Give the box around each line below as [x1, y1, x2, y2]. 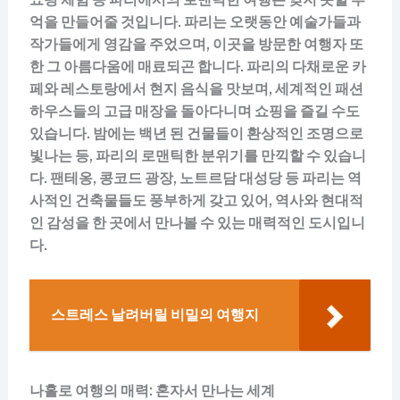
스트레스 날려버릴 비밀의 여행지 [50, 306, 259, 324]
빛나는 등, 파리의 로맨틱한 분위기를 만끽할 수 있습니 [29, 147, 366, 165]
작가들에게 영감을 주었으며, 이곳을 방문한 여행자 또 [29, 36, 363, 54]
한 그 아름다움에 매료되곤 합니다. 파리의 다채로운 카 [29, 58, 366, 76]
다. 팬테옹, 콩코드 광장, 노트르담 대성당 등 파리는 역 [29, 170, 362, 187]
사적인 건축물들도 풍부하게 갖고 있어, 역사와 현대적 [29, 192, 363, 210]
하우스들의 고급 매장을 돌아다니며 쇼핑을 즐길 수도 [29, 103, 360, 121]
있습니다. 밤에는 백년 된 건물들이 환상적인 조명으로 [29, 125, 363, 143]
